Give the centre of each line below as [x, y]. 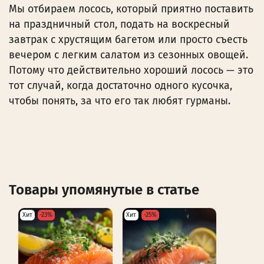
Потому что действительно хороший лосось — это [131, 70]
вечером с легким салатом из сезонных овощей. [128, 55]
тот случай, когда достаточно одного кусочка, [121, 85]
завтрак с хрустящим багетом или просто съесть [128, 39]
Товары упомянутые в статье [104, 190]
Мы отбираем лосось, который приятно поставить [131, 9]
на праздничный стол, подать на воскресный [119, 24]
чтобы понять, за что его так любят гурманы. [120, 101]
